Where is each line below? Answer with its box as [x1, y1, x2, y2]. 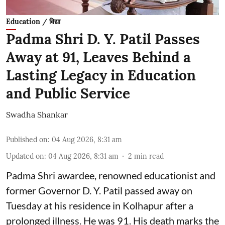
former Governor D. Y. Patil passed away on [6, 184, 192, 196]
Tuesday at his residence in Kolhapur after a [6, 199, 193, 211]
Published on [6, 135, 48, 144]
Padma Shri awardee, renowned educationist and [6, 169, 215, 181]
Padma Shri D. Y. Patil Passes [6, 30, 200, 48]
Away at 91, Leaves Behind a [6, 48, 191, 66]
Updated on [6, 151, 44, 161]
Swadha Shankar [6, 109, 68, 120]
